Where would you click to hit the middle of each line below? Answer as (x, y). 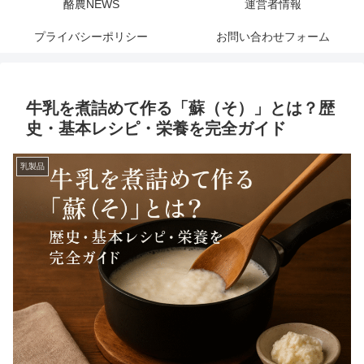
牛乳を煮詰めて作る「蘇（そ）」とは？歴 (180, 108)
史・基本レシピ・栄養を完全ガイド (156, 129)
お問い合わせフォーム (273, 37)
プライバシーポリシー (91, 37)
